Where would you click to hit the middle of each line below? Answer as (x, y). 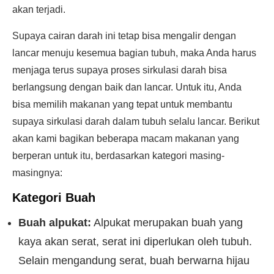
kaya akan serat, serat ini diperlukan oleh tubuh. (135, 242)
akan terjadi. (39, 9)
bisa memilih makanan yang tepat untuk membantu (122, 104)
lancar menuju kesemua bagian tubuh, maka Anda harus (134, 53)
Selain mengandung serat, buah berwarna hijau (134, 261)
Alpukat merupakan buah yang (167, 223)
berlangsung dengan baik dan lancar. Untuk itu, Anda (127, 87)
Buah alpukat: (55, 223)
